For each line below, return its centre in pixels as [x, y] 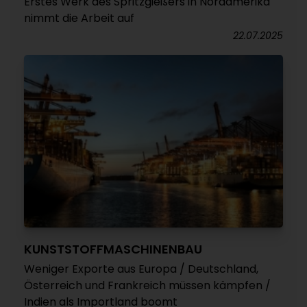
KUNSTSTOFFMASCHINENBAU [113, 249]
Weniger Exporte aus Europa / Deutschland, [141, 269]
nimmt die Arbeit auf [79, 18]
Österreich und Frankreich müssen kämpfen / [147, 285]
